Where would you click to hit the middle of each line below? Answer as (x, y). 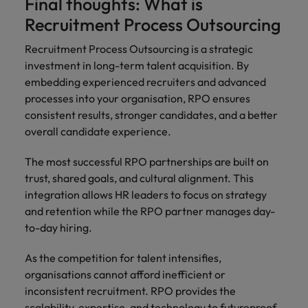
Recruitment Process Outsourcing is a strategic (139, 49)
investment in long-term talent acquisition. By (137, 65)
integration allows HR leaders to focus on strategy (146, 195)
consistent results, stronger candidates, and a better (151, 115)
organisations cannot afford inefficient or (125, 274)
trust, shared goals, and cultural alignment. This (139, 178)
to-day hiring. (58, 228)
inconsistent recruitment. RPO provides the (130, 291)
